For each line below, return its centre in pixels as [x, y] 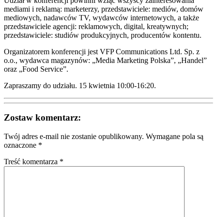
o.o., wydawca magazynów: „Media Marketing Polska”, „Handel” [105, 60]
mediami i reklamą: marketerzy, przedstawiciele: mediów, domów [104, 9]
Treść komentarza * [34, 162]
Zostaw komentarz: [42, 118]
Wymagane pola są [175, 137]
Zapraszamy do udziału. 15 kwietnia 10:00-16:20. [80, 85]
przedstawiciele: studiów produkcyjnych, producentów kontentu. [104, 35]
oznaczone [21, 145]
